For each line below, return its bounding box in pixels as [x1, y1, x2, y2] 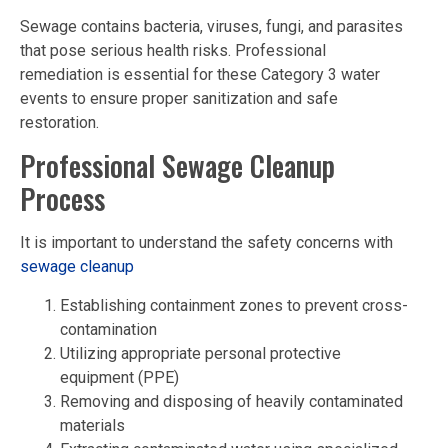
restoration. [20, 112, 99, 132]
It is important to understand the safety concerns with [20, 233, 393, 253]
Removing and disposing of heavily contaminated [60, 391, 403, 411]
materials [60, 415, 125, 435]
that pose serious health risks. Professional [20, 40, 326, 60]
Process [20, 178, 105, 220]
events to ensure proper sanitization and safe [20, 88, 338, 108]
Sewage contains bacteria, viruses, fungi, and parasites [20, 16, 403, 36]
